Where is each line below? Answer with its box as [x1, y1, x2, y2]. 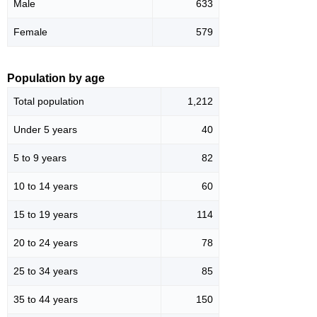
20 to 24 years [13, 236, 78, 248]
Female [13, 25, 47, 38]
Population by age [7, 71, 105, 84]
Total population [13, 95, 84, 107]
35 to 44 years [13, 293, 78, 305]
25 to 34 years [13, 265, 78, 277]
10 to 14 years [13, 180, 78, 192]
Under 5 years [13, 123, 77, 135]
